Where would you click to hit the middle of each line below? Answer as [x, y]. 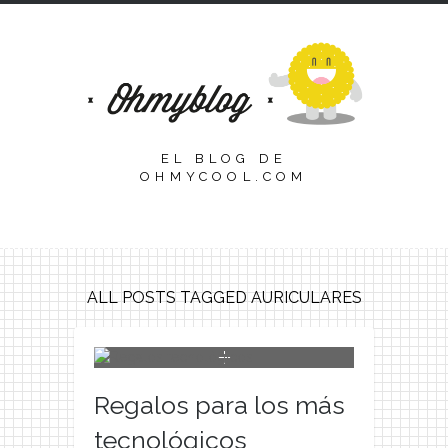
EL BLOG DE [224, 158]
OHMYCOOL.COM [224, 176]
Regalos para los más [219, 405]
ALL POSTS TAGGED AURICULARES [224, 298]
